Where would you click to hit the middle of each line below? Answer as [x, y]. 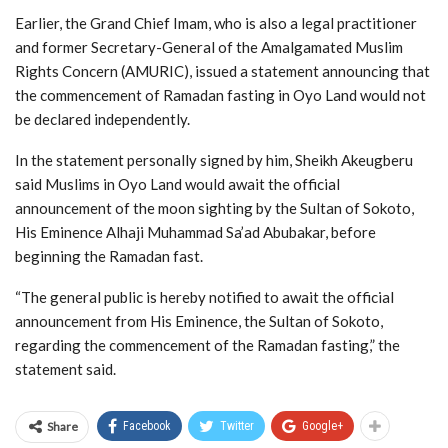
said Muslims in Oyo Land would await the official [177, 183]
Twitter [237, 425]
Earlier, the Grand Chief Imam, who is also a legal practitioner [216, 22]
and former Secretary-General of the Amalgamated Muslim [209, 46]
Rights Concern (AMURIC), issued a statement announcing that [222, 70]
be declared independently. [102, 118]
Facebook [147, 425]
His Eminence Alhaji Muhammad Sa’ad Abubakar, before [195, 231]
